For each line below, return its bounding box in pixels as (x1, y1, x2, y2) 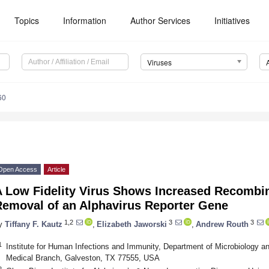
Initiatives (214, 14, 250, 26)
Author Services (130, 14, 191, 26)
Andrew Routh (196, 219, 249, 229)
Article (47, 166, 65, 174)
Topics (14, 14, 40, 26)
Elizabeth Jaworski (97, 219, 167, 229)
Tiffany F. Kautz (5, 219, 62, 229)
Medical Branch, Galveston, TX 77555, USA (5, 253, 160, 262)
